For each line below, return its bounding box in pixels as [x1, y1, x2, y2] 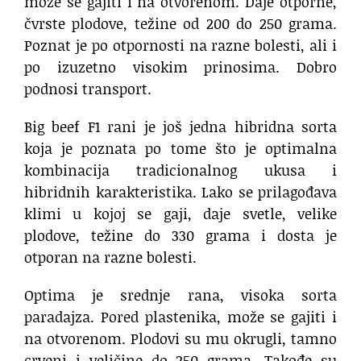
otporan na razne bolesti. [24, 247, 197, 268]
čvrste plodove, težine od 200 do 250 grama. [24, 13, 337, 35]
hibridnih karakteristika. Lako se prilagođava [24, 181, 337, 203]
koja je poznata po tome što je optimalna [24, 138, 337, 160]
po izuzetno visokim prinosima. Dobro [24, 56, 337, 78]
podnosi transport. [24, 78, 151, 100]
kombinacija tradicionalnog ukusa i [24, 160, 337, 181]
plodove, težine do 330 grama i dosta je [24, 225, 337, 247]
